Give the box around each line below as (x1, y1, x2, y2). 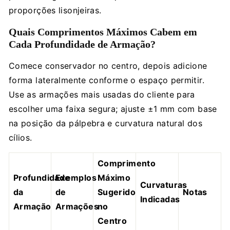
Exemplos (55, 172, 97, 183)
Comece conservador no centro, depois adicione (9, 60, 207, 71)
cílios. (9, 132, 32, 143)
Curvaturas (140, 179, 187, 190)
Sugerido (98, 186, 136, 197)
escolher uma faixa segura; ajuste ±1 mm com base (9, 103, 217, 114)
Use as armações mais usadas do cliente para (9, 89, 195, 100)
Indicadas (140, 194, 180, 204)
